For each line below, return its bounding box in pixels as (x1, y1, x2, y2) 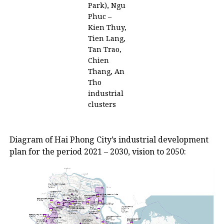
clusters (87, 99, 116, 109)
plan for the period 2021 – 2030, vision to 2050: (9, 146, 186, 157)
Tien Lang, (87, 33, 125, 43)
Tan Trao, (87, 44, 121, 54)
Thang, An (87, 66, 124, 76)
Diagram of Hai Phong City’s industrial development (9, 134, 208, 145)
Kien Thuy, (87, 22, 126, 32)
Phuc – (87, 11, 111, 21)
